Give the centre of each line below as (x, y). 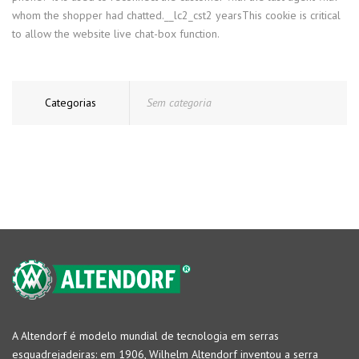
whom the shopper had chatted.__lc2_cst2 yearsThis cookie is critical (176, 15)
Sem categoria (179, 102)
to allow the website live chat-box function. (116, 33)
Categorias (71, 102)
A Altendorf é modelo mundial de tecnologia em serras (145, 335)
